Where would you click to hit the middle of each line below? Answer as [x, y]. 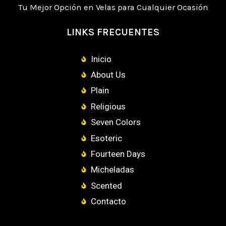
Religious [108, 106]
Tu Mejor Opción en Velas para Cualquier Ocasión [113, 8]
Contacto [108, 202]
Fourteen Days [118, 154]
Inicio [101, 59]
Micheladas [112, 170]
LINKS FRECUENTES [113, 32]
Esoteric [106, 138]
